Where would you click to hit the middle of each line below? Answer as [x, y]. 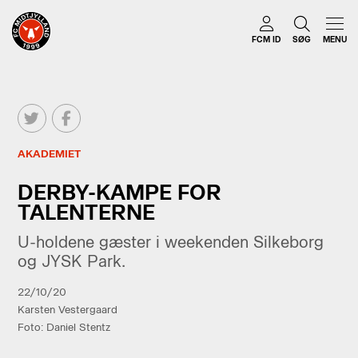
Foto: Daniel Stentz [64, 327]
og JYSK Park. [71, 261]
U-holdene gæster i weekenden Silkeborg [170, 242]
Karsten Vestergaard [67, 309]
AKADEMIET [49, 154]
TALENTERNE [86, 212]
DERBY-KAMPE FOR [119, 192]
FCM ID [266, 40]
